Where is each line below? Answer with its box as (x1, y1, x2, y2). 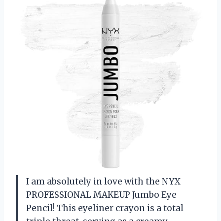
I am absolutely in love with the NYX (26, 176, 181, 187)
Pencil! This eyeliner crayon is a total (26, 202, 184, 214)
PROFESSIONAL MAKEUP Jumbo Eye (26, 189, 177, 200)
